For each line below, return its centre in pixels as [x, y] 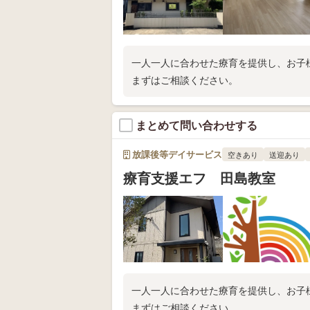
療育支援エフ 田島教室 [199, 179]
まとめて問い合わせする [197, 126]
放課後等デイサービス [176, 155]
